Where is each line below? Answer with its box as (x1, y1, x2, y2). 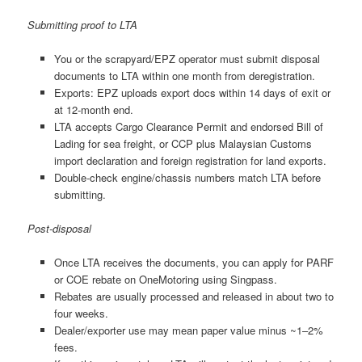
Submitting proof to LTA (27, 16, 138, 32)
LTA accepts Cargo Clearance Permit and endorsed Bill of (53, 118, 323, 134)
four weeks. (53, 305, 108, 322)
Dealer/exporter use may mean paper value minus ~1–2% (53, 322, 323, 339)
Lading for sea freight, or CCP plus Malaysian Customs (53, 135, 312, 151)
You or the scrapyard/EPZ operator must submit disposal (53, 50, 320, 66)
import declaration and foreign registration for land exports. (53, 152, 326, 168)
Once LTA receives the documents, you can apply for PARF (53, 255, 334, 271)
